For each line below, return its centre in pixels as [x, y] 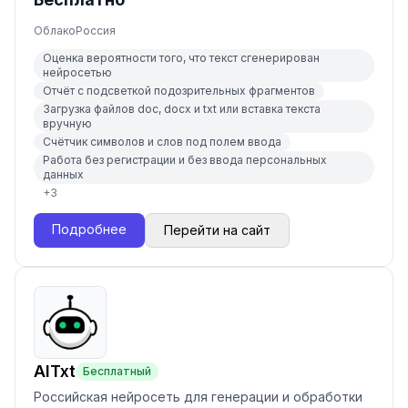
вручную [67, 123]
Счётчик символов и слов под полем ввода [162, 142]
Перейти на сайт [217, 230]
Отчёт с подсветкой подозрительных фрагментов [179, 91]
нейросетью [77, 72]
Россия [96, 31]
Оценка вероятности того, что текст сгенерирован [181, 58]
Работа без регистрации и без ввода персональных [185, 160]
